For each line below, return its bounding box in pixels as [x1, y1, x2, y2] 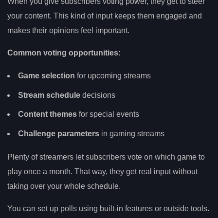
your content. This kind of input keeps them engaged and [7, 11, 202, 20]
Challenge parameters [18, 129, 99, 138]
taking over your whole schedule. [7, 182, 121, 190]
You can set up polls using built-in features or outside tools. [7, 204, 209, 213]
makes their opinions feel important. [7, 26, 129, 35]
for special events [77, 110, 139, 119]
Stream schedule [18, 91, 80, 99]
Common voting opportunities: [7, 48, 121, 57]
